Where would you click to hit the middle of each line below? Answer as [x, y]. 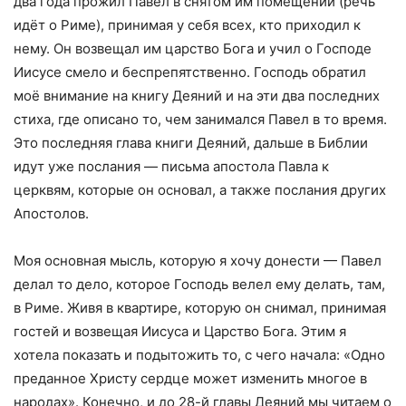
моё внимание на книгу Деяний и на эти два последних [197, 95]
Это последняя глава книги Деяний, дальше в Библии [191, 142]
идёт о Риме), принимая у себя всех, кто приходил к [187, 24]
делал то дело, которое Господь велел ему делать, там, [199, 284]
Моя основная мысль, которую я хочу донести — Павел [198, 260]
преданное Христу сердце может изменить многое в [190, 378]
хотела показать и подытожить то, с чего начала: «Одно [199, 354]
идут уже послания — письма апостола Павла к [171, 166]
